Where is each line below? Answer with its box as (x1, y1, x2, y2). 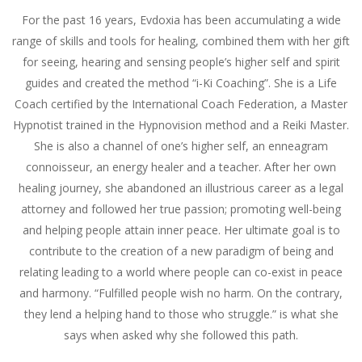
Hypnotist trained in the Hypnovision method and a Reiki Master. (13, 117, 349, 133)
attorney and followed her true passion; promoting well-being (21, 201, 341, 217)
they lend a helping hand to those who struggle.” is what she (23, 306, 339, 322)
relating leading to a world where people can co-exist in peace (19, 264, 343, 280)
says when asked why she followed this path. (64, 327, 298, 343)
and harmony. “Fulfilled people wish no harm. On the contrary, (19, 285, 343, 301)
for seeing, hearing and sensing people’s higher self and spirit (22, 54, 340, 70)
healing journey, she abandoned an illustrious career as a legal (19, 180, 343, 196)
